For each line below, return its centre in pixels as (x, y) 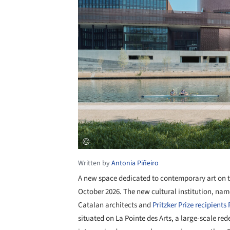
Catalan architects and (115, 205)
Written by (95, 163)
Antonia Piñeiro (135, 163)
